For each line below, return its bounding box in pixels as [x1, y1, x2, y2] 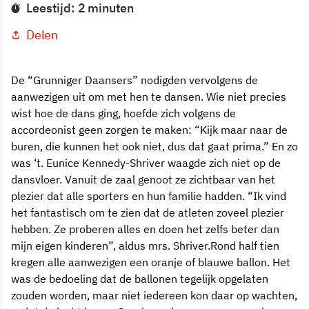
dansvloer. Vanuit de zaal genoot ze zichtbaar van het [11, 172, 275, 186]
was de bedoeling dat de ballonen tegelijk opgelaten [11, 271, 268, 286]
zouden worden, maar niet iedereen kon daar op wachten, [11, 288, 297, 302]
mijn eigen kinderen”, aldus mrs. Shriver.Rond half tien [11, 238, 279, 252]
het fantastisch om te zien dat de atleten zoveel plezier [11, 205, 284, 219]
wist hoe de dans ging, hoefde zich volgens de [11, 106, 236, 120]
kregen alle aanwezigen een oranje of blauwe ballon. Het [11, 255, 290, 269]
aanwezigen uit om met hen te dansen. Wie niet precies [11, 89, 286, 103]
